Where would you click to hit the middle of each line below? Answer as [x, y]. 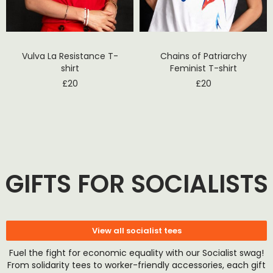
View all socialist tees [136, 231]
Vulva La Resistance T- [70, 56]
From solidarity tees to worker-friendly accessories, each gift [136, 265]
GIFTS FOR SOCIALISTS [136, 184]
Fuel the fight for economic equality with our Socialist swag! [136, 253]
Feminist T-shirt [203, 69]
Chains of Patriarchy [203, 56]
